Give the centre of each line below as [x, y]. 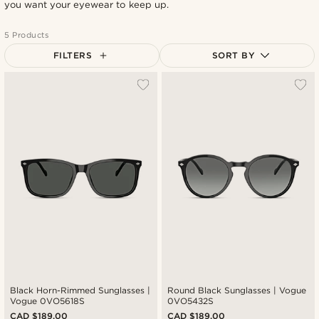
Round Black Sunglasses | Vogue [237, 291]
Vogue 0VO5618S [48, 301]
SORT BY [234, 55]
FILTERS [73, 55]
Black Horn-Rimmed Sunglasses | [80, 291]
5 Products [27, 35]
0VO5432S [190, 301]
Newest [187, 102]
